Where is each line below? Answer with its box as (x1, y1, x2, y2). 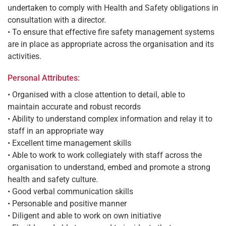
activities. (8, 51, 41, 61)
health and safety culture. (8, 174, 98, 184)
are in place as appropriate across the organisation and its (8, 39, 214, 49)
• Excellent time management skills (8, 138, 131, 148)
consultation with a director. (8, 15, 106, 25)
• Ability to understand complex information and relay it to (8, 114, 212, 124)
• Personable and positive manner (8, 198, 127, 208)
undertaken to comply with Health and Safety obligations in (8, 3, 218, 13)
